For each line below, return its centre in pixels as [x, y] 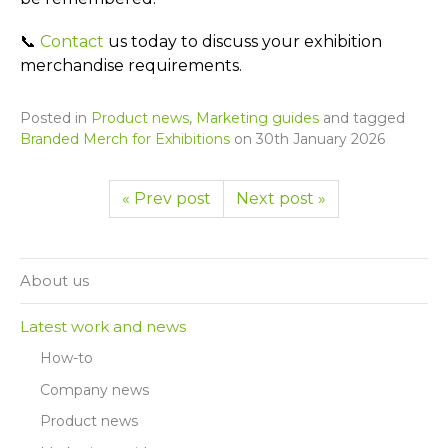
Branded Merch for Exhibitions [125, 138]
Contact [72, 41]
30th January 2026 [320, 138]
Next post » [281, 198]
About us [54, 281]
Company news [94, 389]
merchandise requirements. [131, 65]
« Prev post [166, 198]
